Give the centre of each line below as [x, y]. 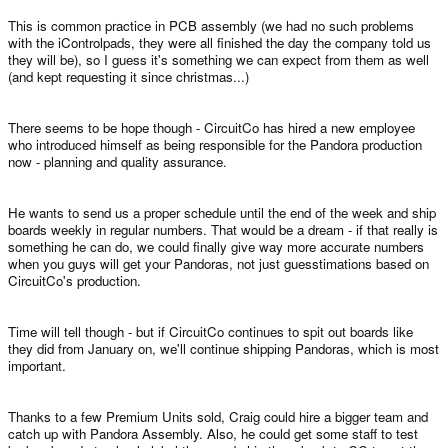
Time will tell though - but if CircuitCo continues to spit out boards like [210, 331]
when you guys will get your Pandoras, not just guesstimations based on [218, 263]
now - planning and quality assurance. [117, 161]
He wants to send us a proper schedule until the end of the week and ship [222, 212]
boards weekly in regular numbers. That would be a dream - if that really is [223, 229]
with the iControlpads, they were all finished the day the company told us [219, 42]
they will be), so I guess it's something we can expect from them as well [218, 59]
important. [37, 365]
